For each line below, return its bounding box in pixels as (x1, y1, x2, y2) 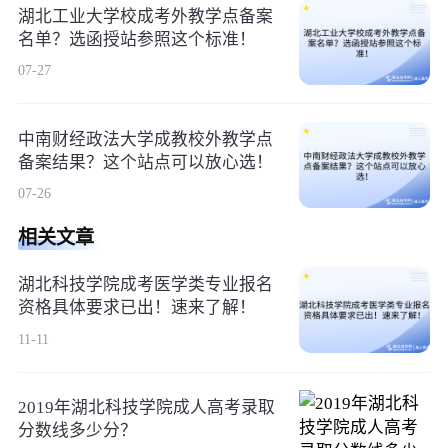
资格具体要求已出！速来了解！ (17, 298, 256, 318)
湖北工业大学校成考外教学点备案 (17, 6, 273, 26)
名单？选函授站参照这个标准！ (17, 29, 256, 49)
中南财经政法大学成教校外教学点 (17, 129, 273, 149)
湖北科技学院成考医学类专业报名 (17, 275, 273, 295)
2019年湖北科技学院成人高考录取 (17, 398, 275, 418)
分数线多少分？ (17, 421, 137, 441)
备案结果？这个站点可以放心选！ (17, 152, 273, 172)
